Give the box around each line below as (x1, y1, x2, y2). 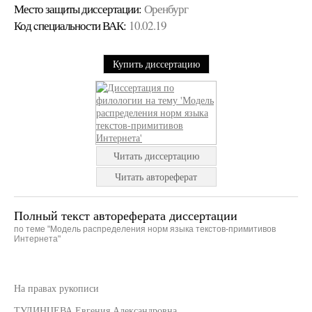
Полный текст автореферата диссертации (14, 207, 237, 224)
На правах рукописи (14, 281, 99, 295)
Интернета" (14, 234, 61, 244)
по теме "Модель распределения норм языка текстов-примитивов (14, 224, 276, 234)
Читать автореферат (115, 170, 197, 183)
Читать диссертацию (113, 149, 199, 162)
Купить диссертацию (112, 57, 200, 70)
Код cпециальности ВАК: (14, 17, 126, 33)
